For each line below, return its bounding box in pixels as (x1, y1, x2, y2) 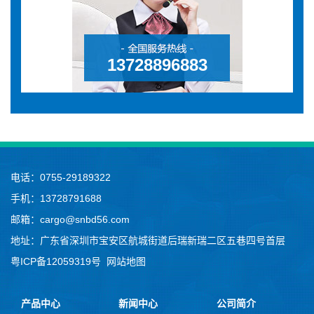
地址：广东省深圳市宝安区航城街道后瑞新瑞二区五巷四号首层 (11, 234, 285, 246)
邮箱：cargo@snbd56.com (11, 213, 130, 225)
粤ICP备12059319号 (11, 255, 107, 267)
